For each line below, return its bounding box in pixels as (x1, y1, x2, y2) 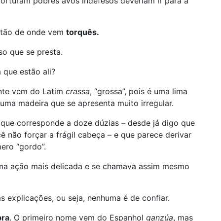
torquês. (66, 27, 99, 37)
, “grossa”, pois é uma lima (90, 86, 187, 96)
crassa (66, 86, 90, 96)
